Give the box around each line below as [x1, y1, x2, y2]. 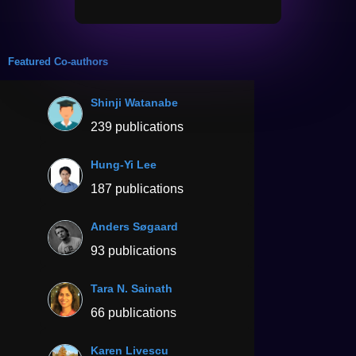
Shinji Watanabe [91, 95, 178, 109]
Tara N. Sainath [91, 281, 172, 295]
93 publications [91, 243, 176, 257]
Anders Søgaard [91, 219, 178, 233]
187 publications [91, 181, 184, 195]
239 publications [91, 119, 184, 133]
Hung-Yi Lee [91, 157, 157, 171]
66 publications [91, 305, 176, 319]
